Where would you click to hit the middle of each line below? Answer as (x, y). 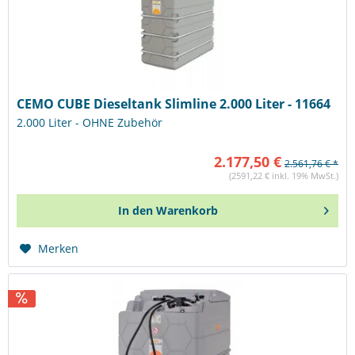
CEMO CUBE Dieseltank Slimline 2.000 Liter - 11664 (174, 103)
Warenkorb (187, 210)
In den (136, 210)
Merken (59, 248)
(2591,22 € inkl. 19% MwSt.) (284, 175)
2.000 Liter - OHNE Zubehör (90, 122)
